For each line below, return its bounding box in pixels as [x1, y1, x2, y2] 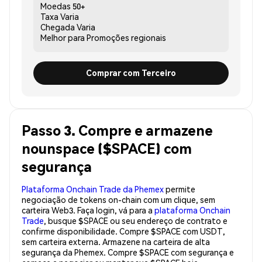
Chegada [40, 21, 75, 32]
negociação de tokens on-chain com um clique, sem [22, 194, 215, 205]
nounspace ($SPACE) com [22, 139, 192, 157]
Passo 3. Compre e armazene [22, 120, 213, 139]
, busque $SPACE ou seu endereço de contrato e [44, 215, 227, 226]
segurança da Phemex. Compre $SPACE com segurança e [22, 246, 234, 257]
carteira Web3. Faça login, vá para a [22, 204, 154, 215]
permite [164, 183, 195, 194]
